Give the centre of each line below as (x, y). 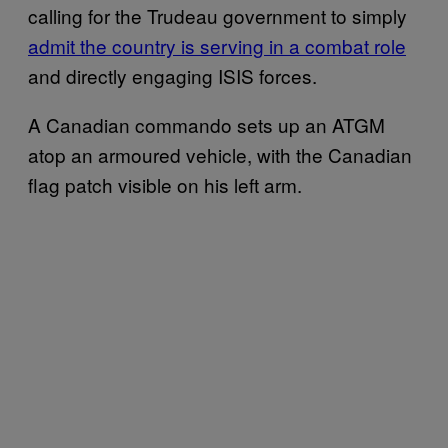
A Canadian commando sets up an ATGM (206, 124)
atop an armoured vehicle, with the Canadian (220, 154)
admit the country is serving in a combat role (217, 45)
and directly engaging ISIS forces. (172, 75)
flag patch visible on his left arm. (165, 184)
